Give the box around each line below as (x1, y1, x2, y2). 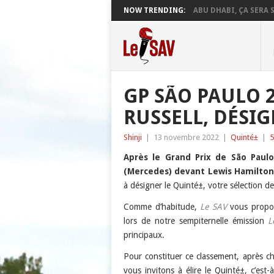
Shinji (124, 133, 142, 142)
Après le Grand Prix (124, 152, 216, 162)
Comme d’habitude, (124, 202, 201, 212)
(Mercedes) (124, 166, 172, 176)
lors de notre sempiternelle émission (124, 216, 268, 226)
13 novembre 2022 (154, 133, 219, 142)
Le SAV (200, 202, 231, 212)
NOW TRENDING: (124, 6, 185, 15)
